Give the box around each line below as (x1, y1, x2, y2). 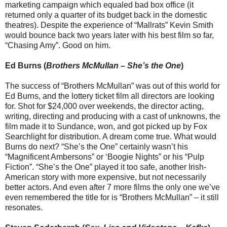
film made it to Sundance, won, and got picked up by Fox (5, 122, 207, 131)
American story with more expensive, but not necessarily (5, 173, 206, 182)
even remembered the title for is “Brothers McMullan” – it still (5, 193, 219, 202)
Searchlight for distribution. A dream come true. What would (5, 132, 216, 141)
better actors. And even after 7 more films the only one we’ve (5, 183, 220, 192)
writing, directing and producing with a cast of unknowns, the (5, 112, 220, 121)
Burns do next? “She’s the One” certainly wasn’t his (5, 142, 188, 152)
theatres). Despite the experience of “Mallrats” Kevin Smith (5, 21, 213, 30)
